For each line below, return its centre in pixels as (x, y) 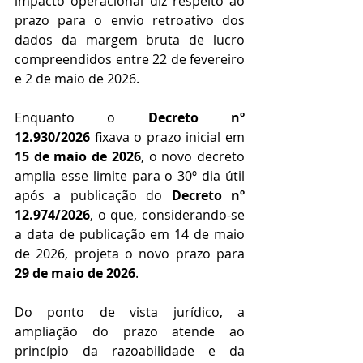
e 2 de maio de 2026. (77, 79)
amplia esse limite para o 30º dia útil (130, 176)
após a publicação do (93, 196)
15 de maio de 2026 (78, 157)
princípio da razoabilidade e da (130, 351)
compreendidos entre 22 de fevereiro (130, 60)
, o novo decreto (193, 157)
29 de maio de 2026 (75, 273)
